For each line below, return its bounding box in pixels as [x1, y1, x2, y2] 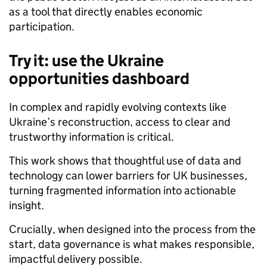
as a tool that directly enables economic [9, 4, 203, 18]
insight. [9, 198, 44, 212]
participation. [9, 19, 74, 33]
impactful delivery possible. [9, 252, 142, 266]
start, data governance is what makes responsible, [9, 237, 254, 251]
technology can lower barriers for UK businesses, [9, 168, 247, 182]
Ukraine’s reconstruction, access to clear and [9, 114, 231, 129]
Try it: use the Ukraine [9, 50, 164, 70]
